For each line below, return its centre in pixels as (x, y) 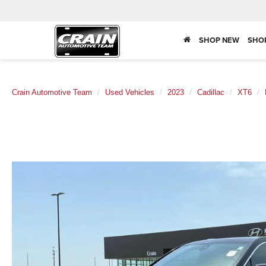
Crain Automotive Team (52, 92)
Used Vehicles (130, 92)
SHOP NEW (219, 40)
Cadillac (211, 92)
